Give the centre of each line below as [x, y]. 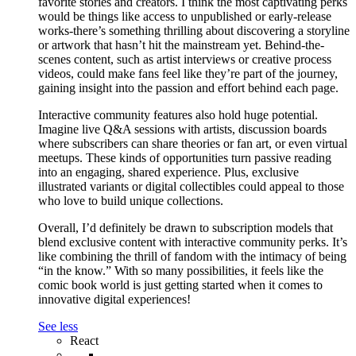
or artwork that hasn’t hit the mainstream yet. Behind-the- [181, 44]
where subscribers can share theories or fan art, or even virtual [193, 143]
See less [58, 326]
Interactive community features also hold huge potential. [178, 114]
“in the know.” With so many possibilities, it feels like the [181, 270]
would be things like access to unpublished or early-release [185, 16]
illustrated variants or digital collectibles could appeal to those [191, 186]
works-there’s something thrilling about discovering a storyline [194, 30]
